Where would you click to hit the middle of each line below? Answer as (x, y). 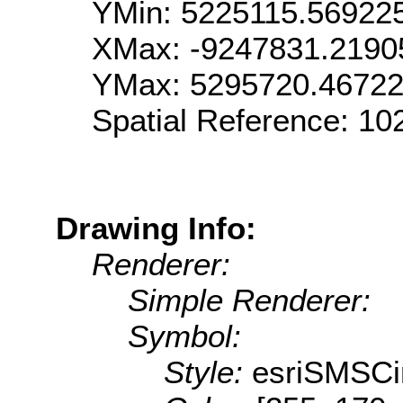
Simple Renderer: (249, 300)
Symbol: (184, 336)
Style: (208, 372)
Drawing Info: (156, 228)
